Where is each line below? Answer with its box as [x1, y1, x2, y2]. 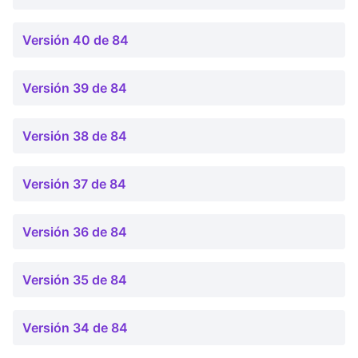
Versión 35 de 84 [22, 272, 127, 288]
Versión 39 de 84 [22, 80, 127, 96]
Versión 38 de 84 [22, 128, 127, 144]
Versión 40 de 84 [22, 32, 129, 48]
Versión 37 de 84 [22, 176, 126, 192]
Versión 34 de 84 [22, 320, 128, 336]
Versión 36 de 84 [22, 224, 127, 240]
